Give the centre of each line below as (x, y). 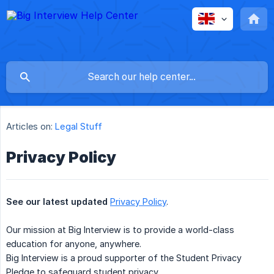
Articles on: (30, 127)
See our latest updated (57, 202)
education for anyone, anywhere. (74, 244)
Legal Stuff (79, 127)
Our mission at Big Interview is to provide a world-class (120, 230)
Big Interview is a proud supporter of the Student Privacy (124, 258)
